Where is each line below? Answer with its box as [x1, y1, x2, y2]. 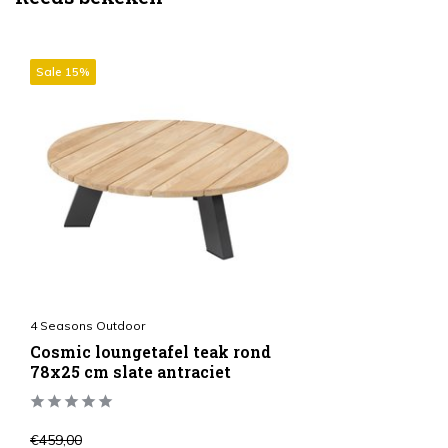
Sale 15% [36, 64, 90, 79]
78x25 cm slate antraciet [30, 360, 231, 382]
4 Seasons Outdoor [30, 317, 145, 333]
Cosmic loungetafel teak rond [30, 340, 271, 362]
